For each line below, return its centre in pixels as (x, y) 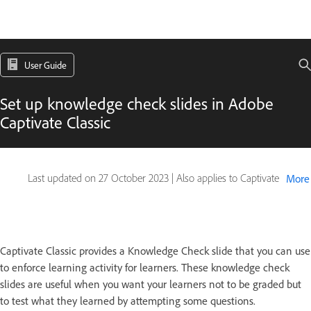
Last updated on (63, 178)
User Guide (45, 65)
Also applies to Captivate (228, 178)
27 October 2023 (134, 178)
